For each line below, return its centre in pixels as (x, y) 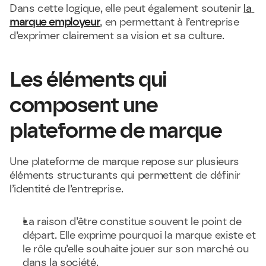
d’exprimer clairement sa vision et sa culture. (117, 36)
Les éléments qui (88, 79)
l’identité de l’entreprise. (66, 189)
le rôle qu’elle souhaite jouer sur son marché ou (136, 249)
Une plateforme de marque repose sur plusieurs (124, 161)
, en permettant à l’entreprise (170, 22)
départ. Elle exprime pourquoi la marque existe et (139, 235)
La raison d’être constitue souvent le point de (132, 221)
